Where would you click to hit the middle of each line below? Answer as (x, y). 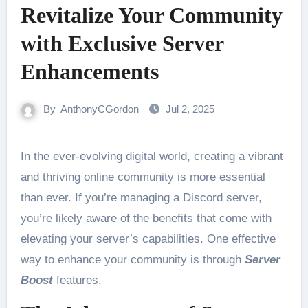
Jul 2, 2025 (190, 109)
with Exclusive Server (122, 43)
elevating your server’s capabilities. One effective (148, 239)
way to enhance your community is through (132, 260)
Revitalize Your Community (151, 15)
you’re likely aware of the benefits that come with (146, 218)
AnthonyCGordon (100, 109)
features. (77, 280)
